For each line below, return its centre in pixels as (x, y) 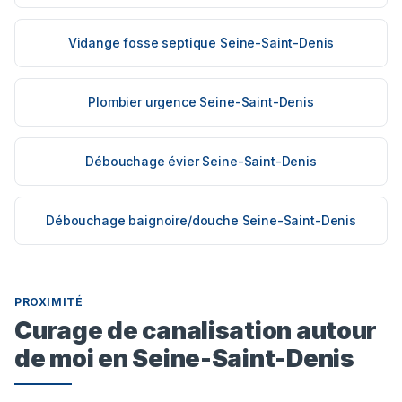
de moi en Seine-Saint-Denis (184, 358)
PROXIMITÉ (49, 302)
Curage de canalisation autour (196, 331)
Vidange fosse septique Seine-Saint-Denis (201, 43)
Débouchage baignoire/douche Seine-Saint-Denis (201, 221)
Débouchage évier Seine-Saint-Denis (201, 162)
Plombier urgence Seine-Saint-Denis (201, 102)
